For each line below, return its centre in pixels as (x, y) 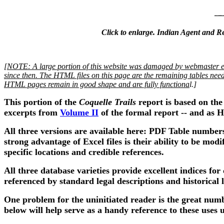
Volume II (79, 112)
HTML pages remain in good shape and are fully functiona (97, 84)
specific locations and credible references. (84, 152)
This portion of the (41, 102)
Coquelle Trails (107, 102)
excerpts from (32, 112)
